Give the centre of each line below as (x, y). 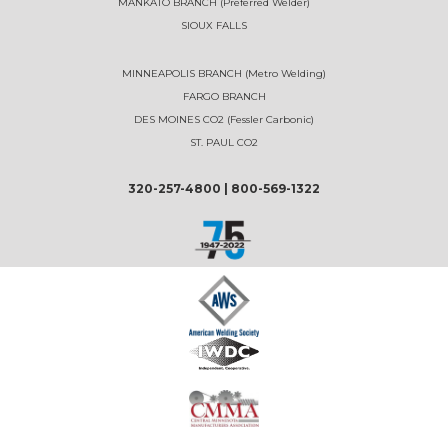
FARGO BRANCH (224, 96)
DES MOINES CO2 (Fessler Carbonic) (224, 119)
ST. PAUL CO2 (224, 142)
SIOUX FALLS (214, 25)
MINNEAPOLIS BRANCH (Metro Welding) (224, 73)
